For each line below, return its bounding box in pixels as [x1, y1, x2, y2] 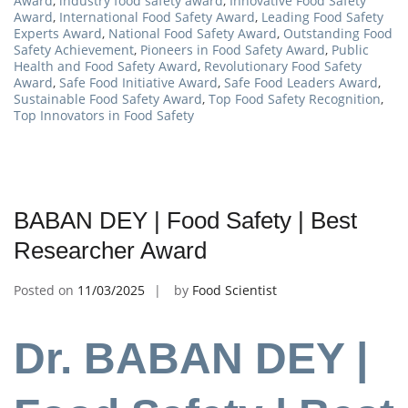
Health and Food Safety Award [14, 56, 198, 75]
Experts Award [14, 24, 102, 42]
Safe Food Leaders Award [224, 73, 378, 91]
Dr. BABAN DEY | [14, 334, 368, 383]
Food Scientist [192, 280, 277, 299]
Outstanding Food [283, 24, 393, 42]
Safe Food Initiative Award [59, 73, 218, 91]
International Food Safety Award [59, 7, 255, 25]
